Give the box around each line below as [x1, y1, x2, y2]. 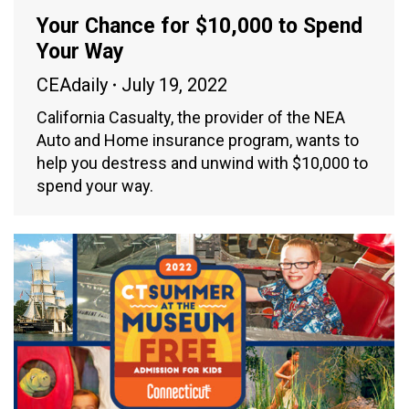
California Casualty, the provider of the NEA [37, 107, 345, 127]
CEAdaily [37, 73, 108, 96]
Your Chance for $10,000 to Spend [37, 13, 362, 38]
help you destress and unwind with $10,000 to [37, 152, 368, 173]
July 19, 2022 [121, 73, 227, 96]
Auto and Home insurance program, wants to [37, 130, 359, 150]
